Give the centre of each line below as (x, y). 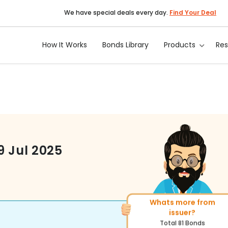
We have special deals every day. (116, 12)
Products (180, 45)
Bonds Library (126, 45)
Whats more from (92, 202)
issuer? (91, 212)
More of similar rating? (183, 202)
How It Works (65, 45)
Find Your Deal (193, 12)
